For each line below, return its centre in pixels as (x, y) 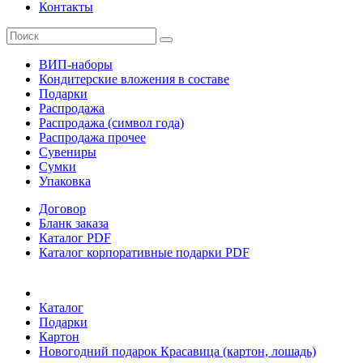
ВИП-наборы (76, 64)
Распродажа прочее (92, 137)
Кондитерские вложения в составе (134, 79)
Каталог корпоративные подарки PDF (144, 252)
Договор (62, 209)
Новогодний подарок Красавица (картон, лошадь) (177, 351)
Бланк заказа (74, 223)
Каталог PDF (75, 238)
